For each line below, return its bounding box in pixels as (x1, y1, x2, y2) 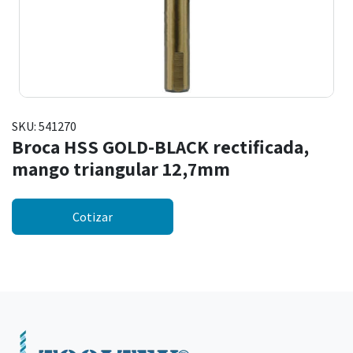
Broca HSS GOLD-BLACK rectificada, (12, 134, 309, 160)
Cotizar (72, 209, 113, 225)
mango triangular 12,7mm (12, 156, 230, 182)
